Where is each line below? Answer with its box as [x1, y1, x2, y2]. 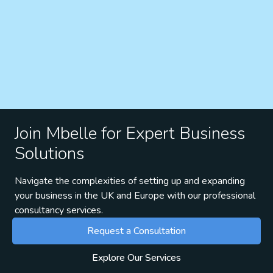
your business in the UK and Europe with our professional [15, 189, 255, 203]
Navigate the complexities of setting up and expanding [15, 174, 245, 188]
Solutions [15, 142, 84, 166]
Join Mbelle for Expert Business [15, 122, 245, 146]
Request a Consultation [87, 224, 186, 238]
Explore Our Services [92, 251, 181, 265]
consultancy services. [15, 204, 103, 218]
